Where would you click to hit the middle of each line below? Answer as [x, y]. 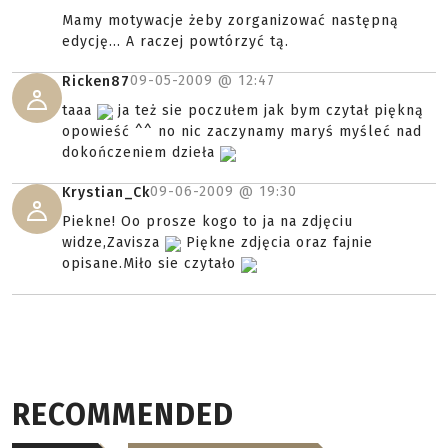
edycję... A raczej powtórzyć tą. [175, 42]
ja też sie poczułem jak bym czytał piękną [268, 111]
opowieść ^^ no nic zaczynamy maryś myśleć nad [242, 132]
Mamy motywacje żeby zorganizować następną [230, 21]
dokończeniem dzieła [141, 153]
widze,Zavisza [113, 243]
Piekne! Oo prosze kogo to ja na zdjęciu [207, 222]
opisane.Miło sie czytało [151, 264]
